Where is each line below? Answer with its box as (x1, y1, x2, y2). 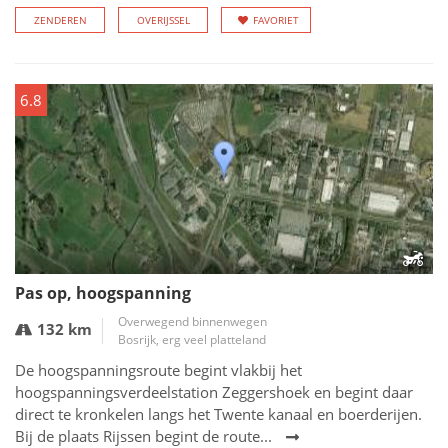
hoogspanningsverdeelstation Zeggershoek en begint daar (15, 382, 413, 402)
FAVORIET (253, 13, 299, 27)
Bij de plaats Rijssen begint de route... (15, 426, 272, 446)
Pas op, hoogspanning (15, 282, 191, 304)
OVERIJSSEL (136, 13, 190, 27)
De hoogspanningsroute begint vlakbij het (15, 360, 302, 380)
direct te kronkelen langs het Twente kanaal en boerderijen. (15, 404, 422, 424)
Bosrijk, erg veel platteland (118, 331, 266, 348)
